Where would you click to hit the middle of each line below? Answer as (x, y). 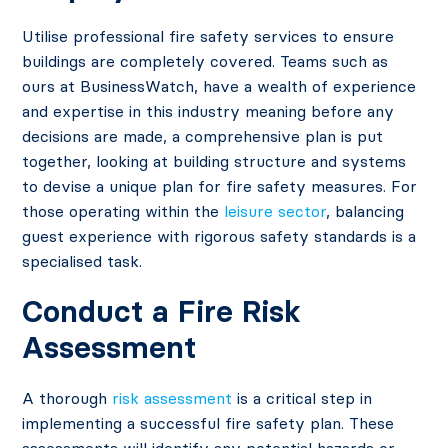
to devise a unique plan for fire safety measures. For (220, 186)
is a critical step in (302, 398)
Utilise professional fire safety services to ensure (208, 36)
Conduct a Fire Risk (162, 312)
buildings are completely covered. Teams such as (205, 61)
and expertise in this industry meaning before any (208, 111)
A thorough (67, 398)
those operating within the (123, 211)
